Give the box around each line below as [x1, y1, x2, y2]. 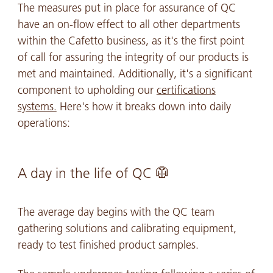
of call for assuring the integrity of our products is [17, 51, 249, 65]
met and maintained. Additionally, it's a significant [17, 67, 252, 81]
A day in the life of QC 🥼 [17, 165, 169, 182]
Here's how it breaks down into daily [56, 100, 231, 114]
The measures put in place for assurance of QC [17, 1, 236, 15]
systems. [17, 100, 57, 114]
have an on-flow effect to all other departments [17, 18, 240, 32]
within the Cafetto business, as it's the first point [17, 34, 244, 48]
